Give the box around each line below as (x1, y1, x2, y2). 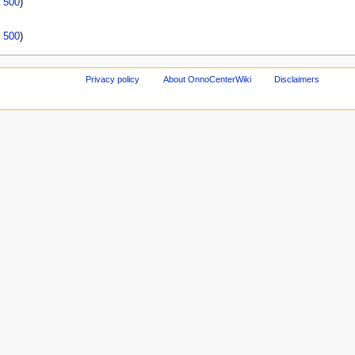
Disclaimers (274, 74, 320, 84)
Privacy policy (85, 74, 139, 84)
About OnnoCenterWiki (162, 74, 251, 84)
